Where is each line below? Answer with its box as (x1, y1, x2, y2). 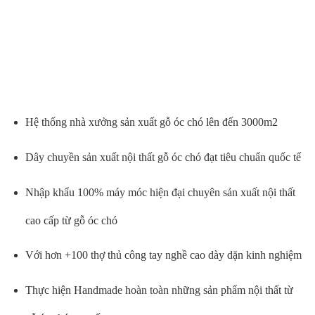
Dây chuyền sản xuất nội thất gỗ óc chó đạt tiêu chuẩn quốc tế (25, 150, 301, 163)
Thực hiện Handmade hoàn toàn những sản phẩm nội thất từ (25, 283, 293, 296)
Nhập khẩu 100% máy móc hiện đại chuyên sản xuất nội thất (25, 186, 295, 198)
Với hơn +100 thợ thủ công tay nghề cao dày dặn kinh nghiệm (25, 249, 302, 262)
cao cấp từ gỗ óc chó (25, 214, 117, 226)
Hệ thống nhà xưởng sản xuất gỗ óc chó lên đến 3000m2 (25, 116, 278, 129)
